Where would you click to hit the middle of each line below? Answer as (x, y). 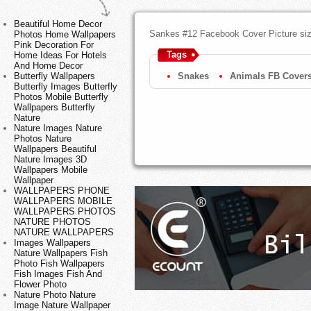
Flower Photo (40, 285)
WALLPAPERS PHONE (62, 191)
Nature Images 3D (50, 160)
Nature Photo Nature (55, 295)
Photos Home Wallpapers (65, 35)
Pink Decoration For (54, 45)
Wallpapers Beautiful (55, 149)
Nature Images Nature (58, 128)
